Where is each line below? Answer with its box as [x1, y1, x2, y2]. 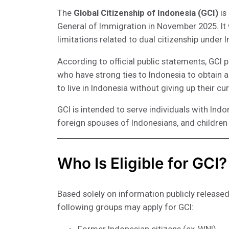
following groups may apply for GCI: [57, 202, 194, 213]
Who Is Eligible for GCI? [57, 153, 227, 172]
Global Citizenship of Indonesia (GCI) [74, 7, 218, 18]
